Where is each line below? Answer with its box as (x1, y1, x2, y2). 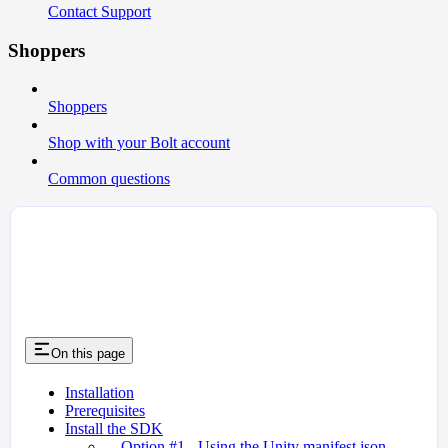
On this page (51, 346, 125, 362)
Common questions (48, 170, 170, 188)
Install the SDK (65, 420, 163, 438)
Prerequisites (65, 402, 145, 420)
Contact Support (48, 2, 151, 20)
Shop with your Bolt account (48, 134, 230, 152)
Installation (65, 384, 134, 402)
